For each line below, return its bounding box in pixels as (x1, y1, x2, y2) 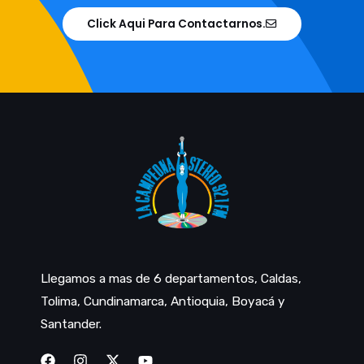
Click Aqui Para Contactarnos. (87, 15, 266, 32)
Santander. (41, 317, 102, 332)
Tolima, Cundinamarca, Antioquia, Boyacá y (41, 294, 285, 310)
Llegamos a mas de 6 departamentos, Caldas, (41, 271, 301, 287)
